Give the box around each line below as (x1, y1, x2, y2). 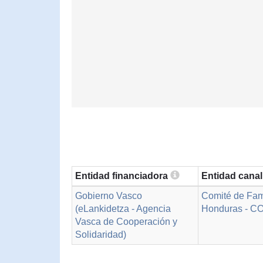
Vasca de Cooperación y (75, 217, 177, 227)
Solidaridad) (75, 230, 126, 240)
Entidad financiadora (75, 171, 170, 181)
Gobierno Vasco (75, 191, 142, 201)
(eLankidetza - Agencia (75, 204, 171, 214)
